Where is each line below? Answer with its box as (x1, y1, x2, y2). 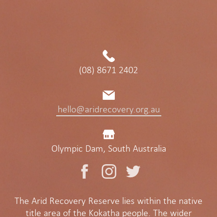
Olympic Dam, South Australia (51, 142, 166, 155)
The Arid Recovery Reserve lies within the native (15, 194, 202, 207)
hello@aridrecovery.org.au (57, 103, 160, 115)
